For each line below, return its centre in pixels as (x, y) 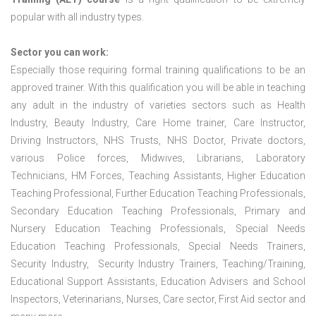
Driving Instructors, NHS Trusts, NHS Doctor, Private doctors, (158, 141)
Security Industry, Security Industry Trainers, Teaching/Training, (158, 264)
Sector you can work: (60, 53)
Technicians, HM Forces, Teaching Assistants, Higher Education (158, 176)
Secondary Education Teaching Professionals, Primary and (158, 211)
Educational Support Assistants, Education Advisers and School (158, 282)
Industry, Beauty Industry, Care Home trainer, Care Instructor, (158, 123)
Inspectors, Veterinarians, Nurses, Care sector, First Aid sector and (158, 299)
